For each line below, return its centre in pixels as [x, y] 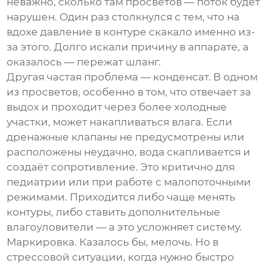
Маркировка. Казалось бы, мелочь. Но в [113, 242]
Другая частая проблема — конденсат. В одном [132, 77]
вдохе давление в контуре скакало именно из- [131, 32]
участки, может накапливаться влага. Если [120, 122]
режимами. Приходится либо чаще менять [121, 197]
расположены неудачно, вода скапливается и [129, 152]
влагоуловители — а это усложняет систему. [125, 227]
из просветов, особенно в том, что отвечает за [129, 92]
